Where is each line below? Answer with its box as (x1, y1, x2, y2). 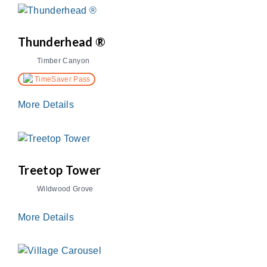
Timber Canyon (37, 57, 90, 66)
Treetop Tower (18, 162, 101, 177)
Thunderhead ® (18, 35, 106, 49)
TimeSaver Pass (32, 74, 91, 83)
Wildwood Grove (37, 184, 94, 193)
